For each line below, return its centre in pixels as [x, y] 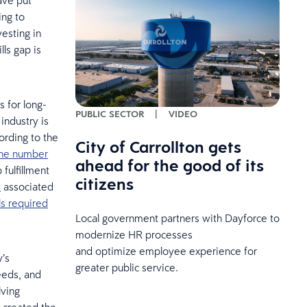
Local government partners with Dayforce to [177, 218]
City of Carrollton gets [158, 146]
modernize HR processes [134, 234]
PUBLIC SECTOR [109, 113]
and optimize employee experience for [166, 250]
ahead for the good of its [169, 165]
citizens [104, 183]
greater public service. [126, 267]
